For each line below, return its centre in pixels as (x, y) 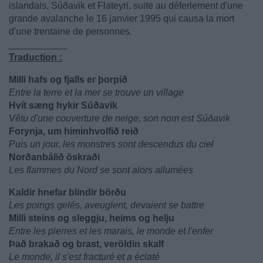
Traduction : (36, 57)
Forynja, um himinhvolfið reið (74, 131)
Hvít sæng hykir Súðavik (63, 105)
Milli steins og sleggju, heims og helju (92, 218)
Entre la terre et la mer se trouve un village (96, 92)
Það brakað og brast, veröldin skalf (86, 244)
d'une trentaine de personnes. (70, 31)
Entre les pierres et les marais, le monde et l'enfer (111, 231)
